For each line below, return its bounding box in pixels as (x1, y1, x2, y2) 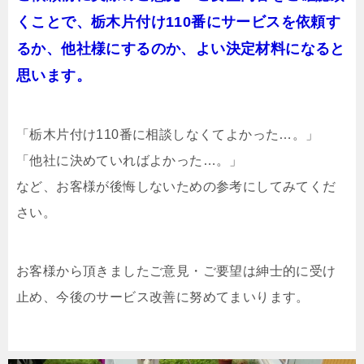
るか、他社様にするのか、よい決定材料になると (16, 41, 345, 58)
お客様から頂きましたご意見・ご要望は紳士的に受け (16, 264, 336, 279)
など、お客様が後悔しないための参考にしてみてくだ (16, 180, 336, 194)
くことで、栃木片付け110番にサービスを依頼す (16, 14, 341, 31)
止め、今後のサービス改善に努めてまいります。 (16, 290, 310, 305)
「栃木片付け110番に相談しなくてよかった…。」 (16, 128, 319, 142)
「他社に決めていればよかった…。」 (16, 154, 243, 168)
